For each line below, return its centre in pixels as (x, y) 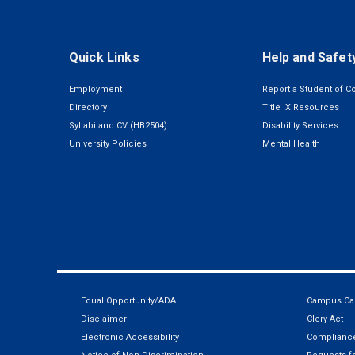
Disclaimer (104, 319)
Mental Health (291, 144)
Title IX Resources (300, 107)
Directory (88, 107)
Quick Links (104, 57)
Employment (95, 89)
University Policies (108, 144)
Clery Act (325, 319)
